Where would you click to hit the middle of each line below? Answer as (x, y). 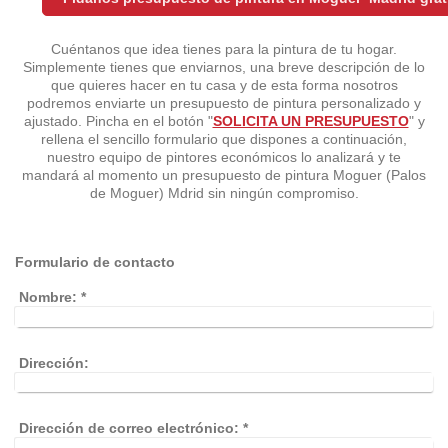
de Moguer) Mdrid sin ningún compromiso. (224, 193)
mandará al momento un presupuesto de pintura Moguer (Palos (224, 175)
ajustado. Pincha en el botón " (118, 121)
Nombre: (48, 297)
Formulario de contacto (95, 262)
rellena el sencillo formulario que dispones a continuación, (224, 139)
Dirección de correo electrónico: (129, 428)
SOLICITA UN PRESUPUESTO (310, 121)
